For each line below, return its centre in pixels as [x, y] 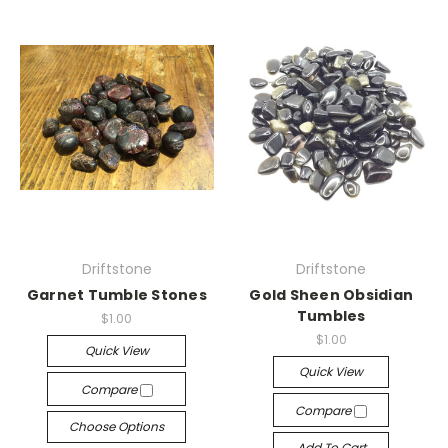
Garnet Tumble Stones [116, 295]
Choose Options [117, 426]
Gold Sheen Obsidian [331, 295]
